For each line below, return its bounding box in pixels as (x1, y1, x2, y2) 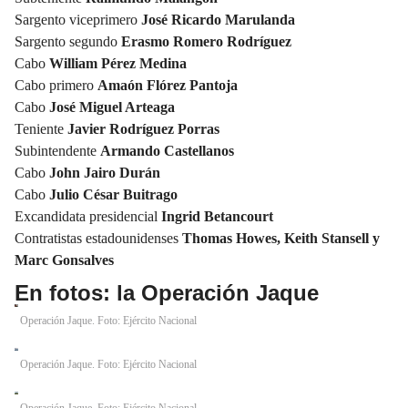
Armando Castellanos (100, 142, 234, 158)
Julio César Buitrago (49, 186, 178, 202)
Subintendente (15, 142, 100, 158)
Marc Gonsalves (15, 251, 114, 268)
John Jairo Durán (46, 164, 160, 180)
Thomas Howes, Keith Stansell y (182, 229, 380, 246)
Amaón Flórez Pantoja (97, 76, 238, 93)
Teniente (15, 120, 67, 137)
